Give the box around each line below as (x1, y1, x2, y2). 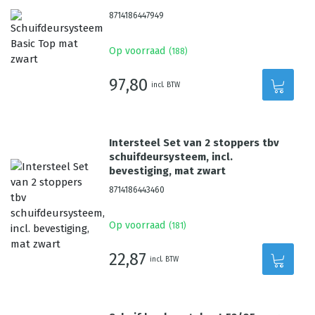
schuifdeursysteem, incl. (109, 150, 233, 163)
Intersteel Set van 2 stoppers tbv (109, 136, 280, 149)
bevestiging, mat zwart (109, 165, 226, 177)
